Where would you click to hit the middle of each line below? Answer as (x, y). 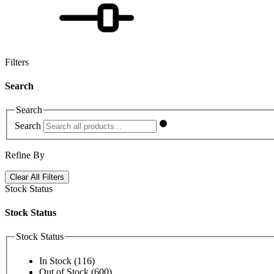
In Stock (57, 261)
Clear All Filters (37, 177)
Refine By (25, 155)
